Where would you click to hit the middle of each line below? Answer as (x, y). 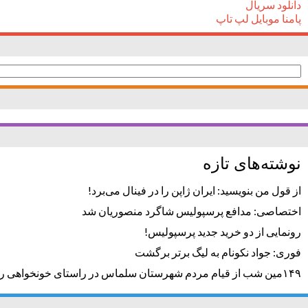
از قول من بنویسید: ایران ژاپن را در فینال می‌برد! (195, 190)
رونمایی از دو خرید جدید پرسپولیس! (223, 231)
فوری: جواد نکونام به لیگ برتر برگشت (218, 252)
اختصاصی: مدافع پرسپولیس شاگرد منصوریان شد (191, 211)
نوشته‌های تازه (252, 164)
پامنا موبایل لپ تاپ (258, 18)
